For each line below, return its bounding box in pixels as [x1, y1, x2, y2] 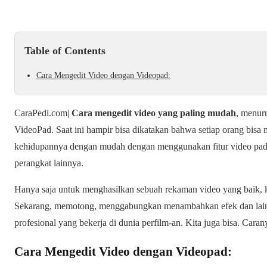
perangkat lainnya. [14, 158, 83, 169]
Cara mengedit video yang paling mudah [72, 108, 236, 119]
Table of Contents [24, 45, 105, 57]
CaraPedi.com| [14, 108, 72, 119]
